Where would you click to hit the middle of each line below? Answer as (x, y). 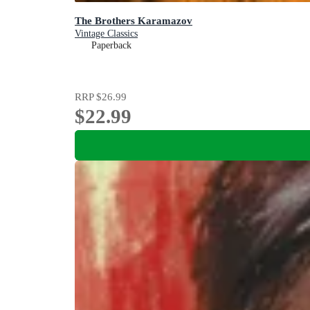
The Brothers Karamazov (134, 20)
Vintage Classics (106, 33)
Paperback (111, 45)
